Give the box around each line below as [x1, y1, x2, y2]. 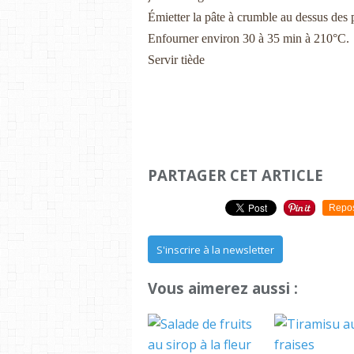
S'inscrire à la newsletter [156, 243, 274, 258]
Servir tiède [148, 52, 208, 66]
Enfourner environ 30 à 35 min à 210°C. [148, 31, 349, 45]
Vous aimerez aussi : [148, 278, 298, 299]
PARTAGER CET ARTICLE [148, 164, 323, 185]
